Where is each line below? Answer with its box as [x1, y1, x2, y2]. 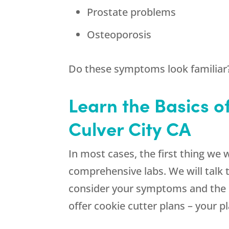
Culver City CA [68, 115, 192, 142]
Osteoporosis [87, 28, 152, 42]
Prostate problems [87, 5, 176, 19]
